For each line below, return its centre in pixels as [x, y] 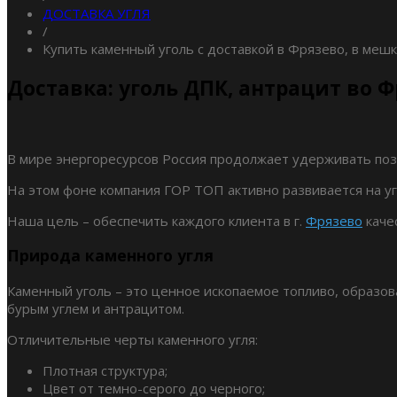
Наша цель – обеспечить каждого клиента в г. [156, 220]
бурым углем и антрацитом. [96, 308]
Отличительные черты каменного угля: [132, 339]
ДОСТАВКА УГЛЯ [97, 14]
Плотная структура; [105, 370]
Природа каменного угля [110, 256]
